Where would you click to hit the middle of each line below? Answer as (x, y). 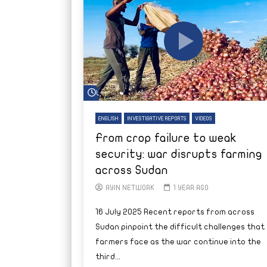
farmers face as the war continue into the (178, 241)
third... (108, 256)
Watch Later (117, 93)
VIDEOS (203, 118)
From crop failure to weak (166, 138)
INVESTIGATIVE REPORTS (156, 118)
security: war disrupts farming (178, 154)
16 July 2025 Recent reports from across (175, 212)
